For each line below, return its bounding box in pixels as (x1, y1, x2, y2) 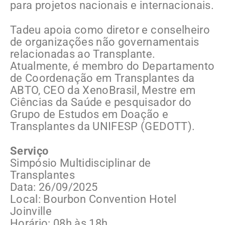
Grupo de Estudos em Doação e (10, 108, 169, 121)
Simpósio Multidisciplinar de (10, 157, 151, 170)
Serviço (10, 145, 49, 158)
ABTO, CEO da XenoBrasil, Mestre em (10, 84, 196, 97)
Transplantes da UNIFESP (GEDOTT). (10, 120, 195, 133)
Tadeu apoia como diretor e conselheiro (10, 24, 210, 37)
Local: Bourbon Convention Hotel (10, 193, 177, 206)
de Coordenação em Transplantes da (10, 72, 195, 85)
